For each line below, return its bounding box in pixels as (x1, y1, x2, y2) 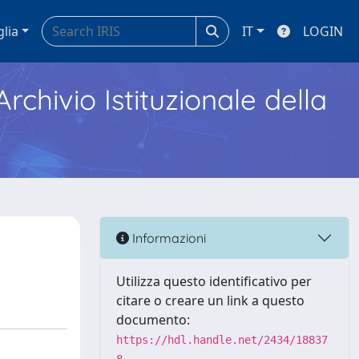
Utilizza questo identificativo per (116, 272, 312, 290)
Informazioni (129, 229, 206, 246)
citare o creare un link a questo (116, 292, 305, 309)
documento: (116, 311, 190, 329)
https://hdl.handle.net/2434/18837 (116, 333, 328, 346)
